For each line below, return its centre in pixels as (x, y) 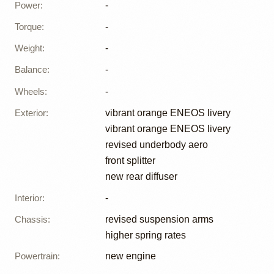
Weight (28, 48)
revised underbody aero (157, 145)
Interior (28, 198)
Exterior (30, 113)
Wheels (30, 91)
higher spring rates (146, 235)
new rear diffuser (141, 177)
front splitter (130, 161)
